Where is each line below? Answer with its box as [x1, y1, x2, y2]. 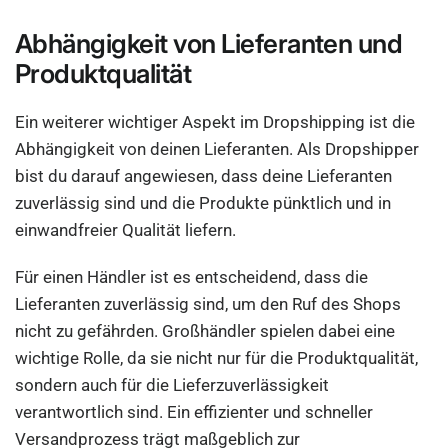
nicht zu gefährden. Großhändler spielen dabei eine [15, 321, 396, 341]
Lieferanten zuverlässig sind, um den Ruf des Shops [15, 294, 402, 314]
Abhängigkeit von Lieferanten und [15, 28, 403, 59]
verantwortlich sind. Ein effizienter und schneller [15, 402, 374, 422]
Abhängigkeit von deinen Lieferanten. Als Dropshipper [15, 139, 420, 159]
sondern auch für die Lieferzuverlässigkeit [15, 375, 330, 395]
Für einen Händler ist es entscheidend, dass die [15, 267, 369, 287]
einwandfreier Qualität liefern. [15, 220, 241, 240]
